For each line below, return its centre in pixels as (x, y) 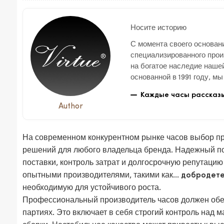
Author (70, 107)
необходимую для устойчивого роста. (92, 188)
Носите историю (158, 27)
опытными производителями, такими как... (102, 176)
